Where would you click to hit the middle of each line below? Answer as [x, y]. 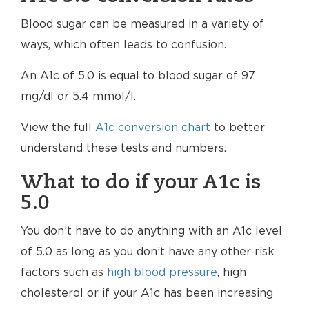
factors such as [64, 272]
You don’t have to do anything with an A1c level [151, 231]
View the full [58, 128]
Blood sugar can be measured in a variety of [142, 24]
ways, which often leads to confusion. [123, 45]
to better [238, 128]
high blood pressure [162, 272]
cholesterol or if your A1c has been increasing [147, 293]
